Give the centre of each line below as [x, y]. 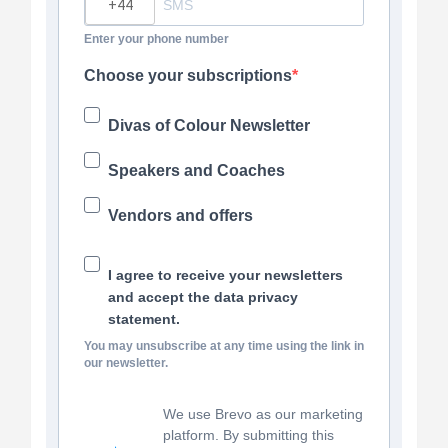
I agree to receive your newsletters [225, 274]
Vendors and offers [180, 215]
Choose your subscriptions [188, 75]
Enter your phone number [156, 38]
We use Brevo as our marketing [263, 413]
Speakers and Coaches [196, 170]
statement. [144, 318]
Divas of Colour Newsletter [209, 125]
